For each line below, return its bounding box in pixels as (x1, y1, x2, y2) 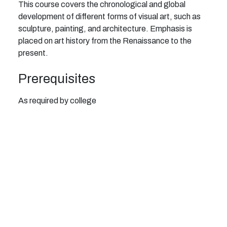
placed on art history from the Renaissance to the (18, 36, 192, 46)
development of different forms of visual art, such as (18, 12, 201, 21)
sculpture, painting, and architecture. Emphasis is (18, 24, 192, 33)
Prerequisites (18, 72, 95, 86)
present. (18, 49, 48, 58)
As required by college (18, 96, 96, 105)
